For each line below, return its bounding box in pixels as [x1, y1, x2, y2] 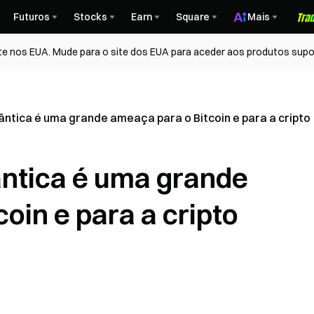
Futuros [13, 11, 50, 23]
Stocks [74, 11, 107, 23]
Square [176, 11, 210, 23]
